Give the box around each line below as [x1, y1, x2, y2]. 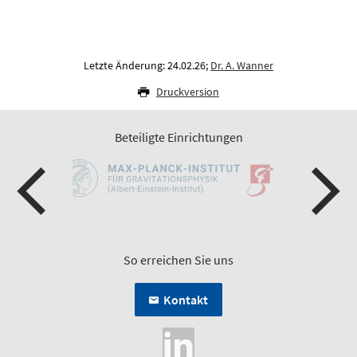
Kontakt [163, 292, 208, 308]
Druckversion [156, 84, 219, 100]
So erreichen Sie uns [124, 252, 233, 269]
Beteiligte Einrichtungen [114, 129, 243, 146]
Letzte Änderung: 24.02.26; [84, 58, 210, 73]
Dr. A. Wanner [210, 58, 273, 73]
